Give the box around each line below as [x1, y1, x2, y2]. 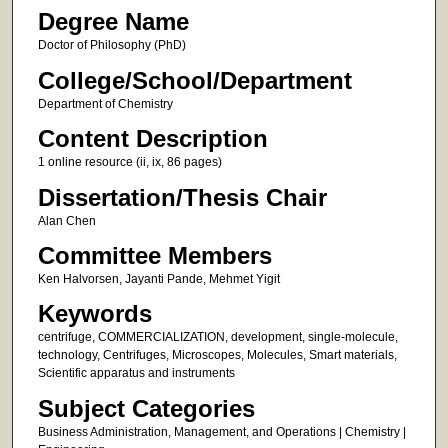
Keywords [37, 300, 152, 328]
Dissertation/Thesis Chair [37, 183, 327, 211]
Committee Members [37, 242, 272, 270]
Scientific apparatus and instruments [37, 366, 235, 381]
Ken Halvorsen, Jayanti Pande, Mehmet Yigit [37, 272, 280, 287]
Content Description [37, 125, 268, 153]
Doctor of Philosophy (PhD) [37, 38, 186, 53]
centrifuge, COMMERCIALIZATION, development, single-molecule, [37, 330, 398, 345]
